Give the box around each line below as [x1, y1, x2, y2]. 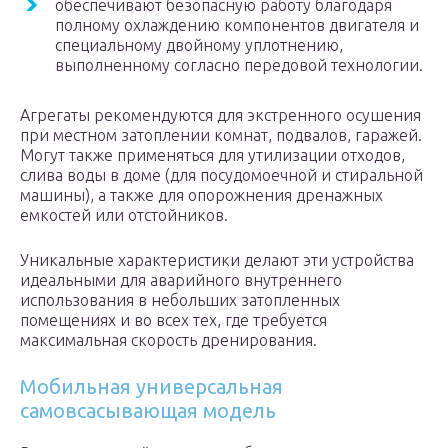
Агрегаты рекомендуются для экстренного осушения [20, 106, 421, 125]
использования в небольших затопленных [20, 291, 340, 310]
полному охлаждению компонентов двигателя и [55, 16, 419, 35]
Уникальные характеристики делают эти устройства [20, 251, 414, 270]
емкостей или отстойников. [20, 206, 228, 225]
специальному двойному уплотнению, [55, 36, 343, 55]
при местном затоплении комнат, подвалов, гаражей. [20, 126, 422, 145]
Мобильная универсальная [20, 375, 283, 399]
